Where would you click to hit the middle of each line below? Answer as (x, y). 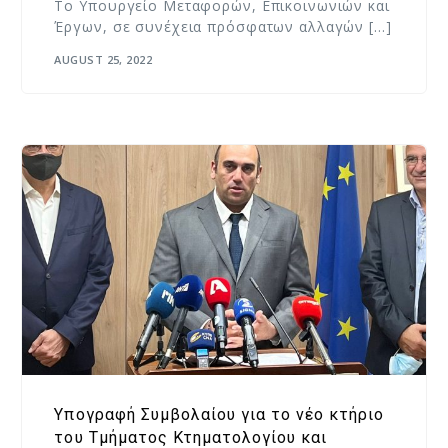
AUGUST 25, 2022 (103, 59)
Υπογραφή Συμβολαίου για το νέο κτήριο (219, 415)
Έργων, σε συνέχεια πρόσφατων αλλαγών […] (223, 27)
